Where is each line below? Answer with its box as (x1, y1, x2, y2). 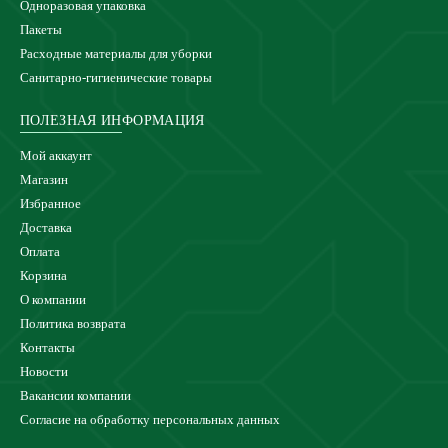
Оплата (20, 244, 60, 260)
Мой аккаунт (20, 148, 92, 164)
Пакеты (20, 22, 62, 38)
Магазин (20, 172, 68, 188)
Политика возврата (20, 316, 126, 332)
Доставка (20, 220, 72, 236)
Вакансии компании (20, 388, 131, 404)
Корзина (20, 268, 67, 284)
